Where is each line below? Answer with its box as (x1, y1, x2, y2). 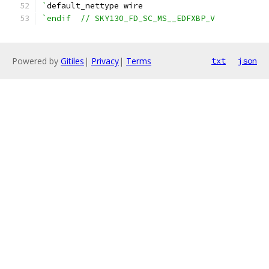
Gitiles (61, 55, 84, 67)
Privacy (91, 55, 119, 67)
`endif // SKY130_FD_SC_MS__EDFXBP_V (42, 13, 215, 23)
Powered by (12, 55, 61, 67)
